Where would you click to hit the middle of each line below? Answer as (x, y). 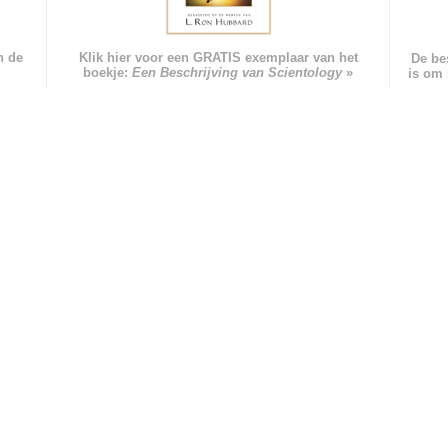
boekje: (108, 73)
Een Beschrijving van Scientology (237, 73)
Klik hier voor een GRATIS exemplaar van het (218, 58)
